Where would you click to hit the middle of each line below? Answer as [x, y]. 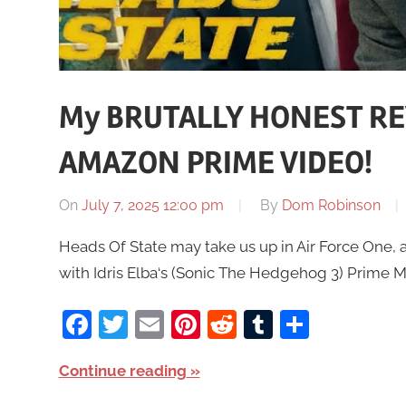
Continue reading [122, 370]
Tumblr [320, 324]
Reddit [280, 324]
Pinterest [259, 324]
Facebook [157, 324]
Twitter [174, 324]
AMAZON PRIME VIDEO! [215, 164]
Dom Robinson [331, 206]
